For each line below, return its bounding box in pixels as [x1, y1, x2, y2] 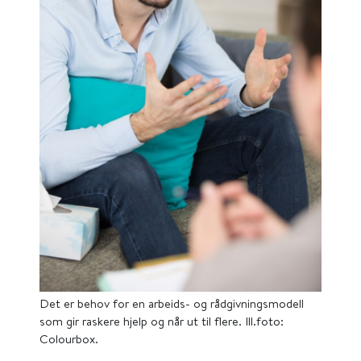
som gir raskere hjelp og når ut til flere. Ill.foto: [39, 313, 284, 329]
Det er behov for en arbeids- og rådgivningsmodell [39, 296, 304, 311]
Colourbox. [39, 331, 98, 346]
